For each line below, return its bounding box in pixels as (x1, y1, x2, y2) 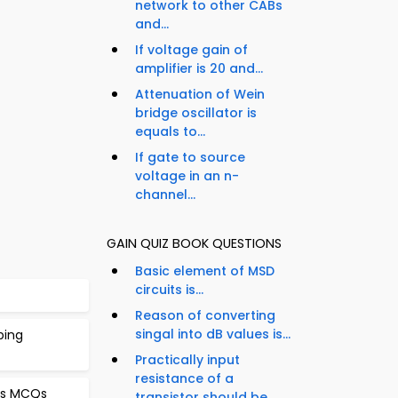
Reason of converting (135, 306, 275, 325)
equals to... (135, 123, 205, 141)
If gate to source (135, 148, 245, 167)
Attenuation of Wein (135, 85, 265, 104)
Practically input (135, 351, 240, 370)
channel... (135, 186, 195, 204)
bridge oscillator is (135, 104, 257, 123)
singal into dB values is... (135, 325, 291, 344)
